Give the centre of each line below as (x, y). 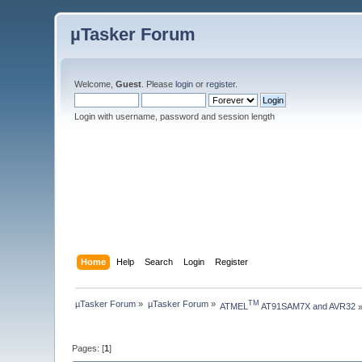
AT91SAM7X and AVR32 (308, 307)
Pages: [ (88, 349)
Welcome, (95, 84)
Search (158, 261)
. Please (159, 84)
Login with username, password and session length (175, 116)
